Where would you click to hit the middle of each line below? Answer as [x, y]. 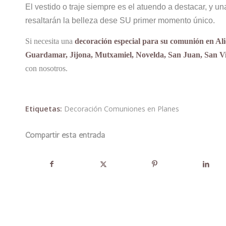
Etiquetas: [44, 109]
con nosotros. [46, 68]
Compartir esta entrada [65, 135]
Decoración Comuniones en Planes [122, 109]
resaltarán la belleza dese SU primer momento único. [120, 21]
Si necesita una [50, 41]
